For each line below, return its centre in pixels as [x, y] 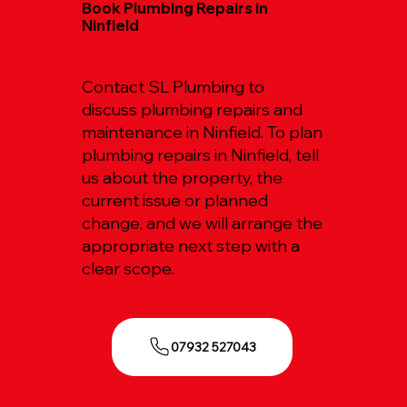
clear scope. [129, 268]
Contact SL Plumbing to [174, 86]
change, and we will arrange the [203, 223]
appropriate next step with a [191, 245]
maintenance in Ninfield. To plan [203, 132]
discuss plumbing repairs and [193, 109]
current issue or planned [175, 200]
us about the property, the [183, 177]
